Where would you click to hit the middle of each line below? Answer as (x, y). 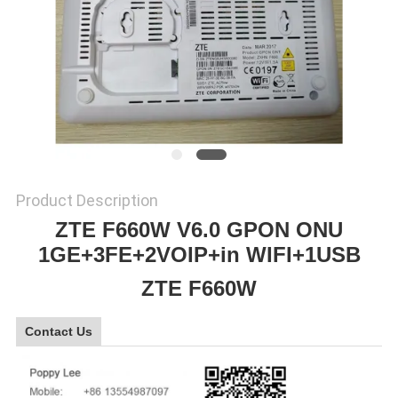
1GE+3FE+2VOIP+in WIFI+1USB (199, 255)
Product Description (87, 201)
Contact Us (58, 332)
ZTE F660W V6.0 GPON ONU (199, 230)
